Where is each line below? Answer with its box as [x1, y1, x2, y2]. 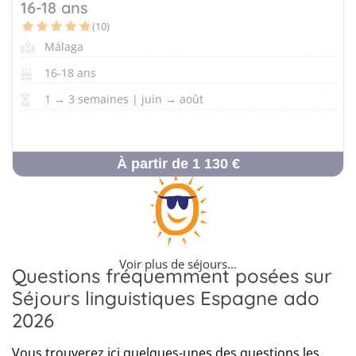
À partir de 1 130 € [116, 156, 240, 172]
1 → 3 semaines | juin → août [44, 91, 203, 106]
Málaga [44, 39, 83, 54]
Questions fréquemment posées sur [12, 264, 332, 288]
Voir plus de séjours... [119, 256, 237, 272]
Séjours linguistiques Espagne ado [12, 286, 319, 310]
